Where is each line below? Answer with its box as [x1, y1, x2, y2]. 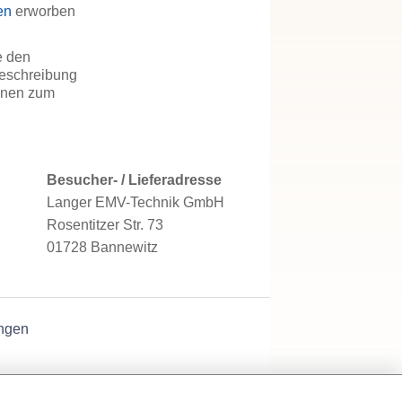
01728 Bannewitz [46, 239, 158, 255]
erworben [12, 3, 76, 19]
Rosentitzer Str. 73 [46, 216, 163, 232]
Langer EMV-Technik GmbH [46, 194, 224, 210]
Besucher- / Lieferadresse [46, 171, 222, 188]
